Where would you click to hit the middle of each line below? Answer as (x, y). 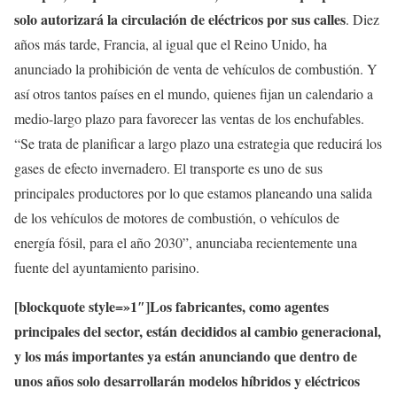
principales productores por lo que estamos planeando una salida (193, 193)
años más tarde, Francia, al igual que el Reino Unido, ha (171, 44)
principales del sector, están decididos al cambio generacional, (198, 331)
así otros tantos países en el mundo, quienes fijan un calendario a (194, 94)
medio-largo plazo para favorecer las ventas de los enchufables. (189, 119)
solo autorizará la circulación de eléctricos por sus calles (180, 19)
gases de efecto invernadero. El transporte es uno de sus (168, 168)
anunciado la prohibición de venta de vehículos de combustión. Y (196, 69)
